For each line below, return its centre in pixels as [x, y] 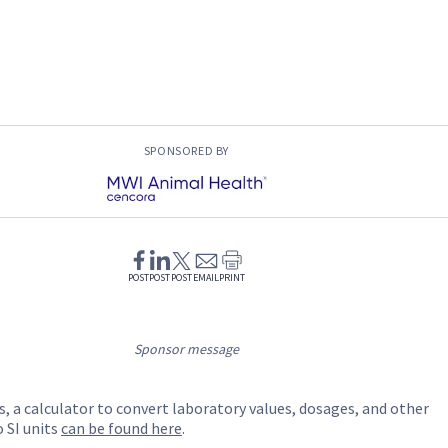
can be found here [121, 428]
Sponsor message [186, 349]
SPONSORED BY [186, 150]
